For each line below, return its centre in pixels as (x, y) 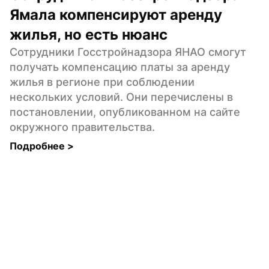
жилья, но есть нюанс (89, 34)
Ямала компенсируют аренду (116, 14)
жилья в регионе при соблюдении (102, 82)
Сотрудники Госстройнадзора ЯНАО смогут (128, 52)
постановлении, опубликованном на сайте (125, 112)
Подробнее (38, 146)
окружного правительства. (82, 127)
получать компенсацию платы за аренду (120, 67)
